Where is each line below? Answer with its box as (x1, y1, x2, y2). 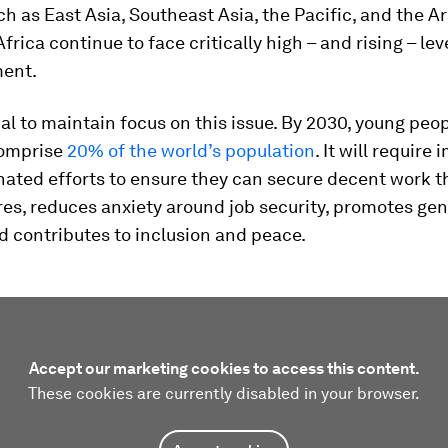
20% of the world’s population (67, 140, 315, 161)
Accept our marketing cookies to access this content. (28, 359, 420, 378)
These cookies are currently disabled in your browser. (28, 384, 420, 403)
